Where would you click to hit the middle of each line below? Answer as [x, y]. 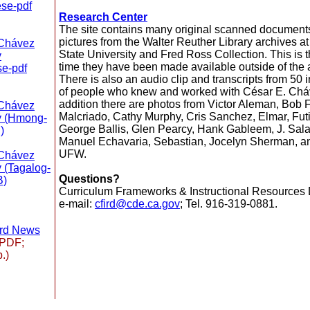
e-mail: [77, 204]
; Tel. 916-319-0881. [229, 204]
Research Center [103, 17]
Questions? [89, 179]
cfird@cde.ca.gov [137, 204]
